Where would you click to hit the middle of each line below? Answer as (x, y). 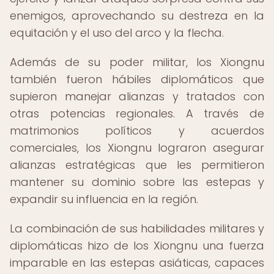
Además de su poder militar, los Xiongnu (137, 62)
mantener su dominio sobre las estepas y (137, 182)
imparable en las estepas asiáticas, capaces (137, 263)
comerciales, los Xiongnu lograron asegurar (137, 148)
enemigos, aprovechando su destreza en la (137, 16)
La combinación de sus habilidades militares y (137, 228)
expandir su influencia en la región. (104, 199)
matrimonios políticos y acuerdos (137, 131)
